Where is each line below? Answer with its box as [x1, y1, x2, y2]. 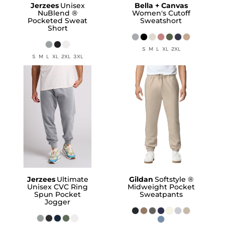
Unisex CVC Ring [27, 182, 88, 191]
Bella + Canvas [134, 1, 188, 11]
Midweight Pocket [127, 182, 195, 191]
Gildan [129, 174, 153, 184]
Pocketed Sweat [28, 16, 88, 26]
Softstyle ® [154, 174, 193, 184]
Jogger [45, 197, 71, 206]
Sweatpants [139, 189, 183, 199]
